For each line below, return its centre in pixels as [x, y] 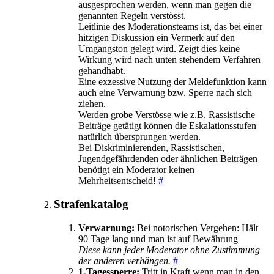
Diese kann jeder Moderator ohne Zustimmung [169, 250]
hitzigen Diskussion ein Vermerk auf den [157, 37]
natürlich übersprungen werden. [139, 136]
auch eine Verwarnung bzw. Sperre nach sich [165, 92]
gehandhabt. [102, 70]
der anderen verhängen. [126, 261]
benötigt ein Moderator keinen [136, 169]
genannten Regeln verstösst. [132, 15]
